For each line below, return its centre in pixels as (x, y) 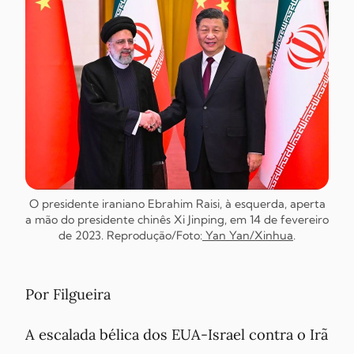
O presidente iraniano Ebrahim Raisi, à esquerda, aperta (177, 204)
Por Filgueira (68, 294)
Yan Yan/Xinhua (248, 235)
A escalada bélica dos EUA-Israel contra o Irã (177, 335)
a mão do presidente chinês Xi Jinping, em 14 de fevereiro (177, 220)
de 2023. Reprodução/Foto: (130, 235)
